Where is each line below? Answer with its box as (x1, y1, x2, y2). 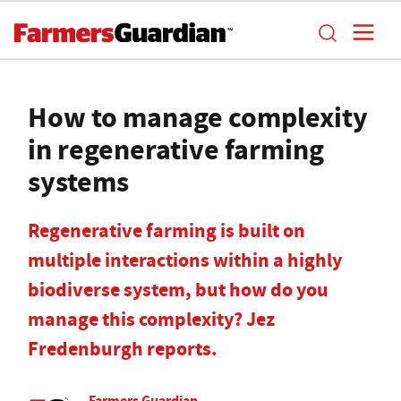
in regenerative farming (28, 130, 324, 169)
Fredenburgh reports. (28, 336, 218, 362)
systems (28, 162, 129, 201)
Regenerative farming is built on (28, 218, 305, 243)
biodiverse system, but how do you (28, 277, 328, 303)
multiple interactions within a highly (28, 247, 342, 273)
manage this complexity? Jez (28, 306, 275, 332)
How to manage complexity (28, 98, 368, 137)
